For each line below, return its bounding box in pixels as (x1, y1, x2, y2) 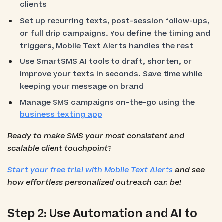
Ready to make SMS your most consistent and (7, 131, 184, 142)
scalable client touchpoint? (7, 143, 111, 154)
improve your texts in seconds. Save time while (20, 68, 203, 79)
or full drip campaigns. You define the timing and (20, 28, 211, 39)
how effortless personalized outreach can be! (7, 177, 181, 188)
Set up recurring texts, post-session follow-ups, (20, 15, 210, 26)
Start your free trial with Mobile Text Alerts (7, 165, 173, 175)
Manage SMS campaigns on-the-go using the (20, 97, 195, 108)
